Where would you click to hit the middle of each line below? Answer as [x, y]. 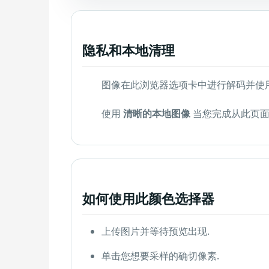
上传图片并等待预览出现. [156, 231]
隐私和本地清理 [128, 50]
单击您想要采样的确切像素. [160, 256]
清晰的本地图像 [157, 114]
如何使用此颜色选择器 [148, 198]
